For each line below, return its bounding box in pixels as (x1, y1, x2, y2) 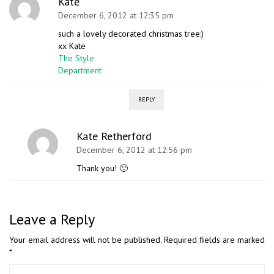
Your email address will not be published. (9, 234, 161, 246)
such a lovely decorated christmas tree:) (58, 28, 206, 40)
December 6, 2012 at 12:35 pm (58, 10, 174, 21)
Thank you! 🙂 (76, 163, 128, 174)
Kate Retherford (76, 129, 152, 144)
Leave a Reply (9, 210, 95, 229)
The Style (58, 53, 94, 64)
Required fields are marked (161, 234, 265, 246)
